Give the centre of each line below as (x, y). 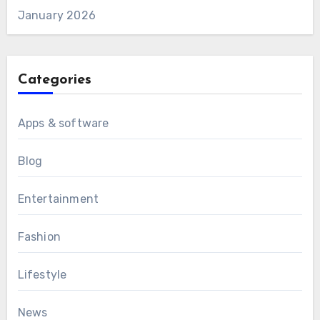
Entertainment (58, 199)
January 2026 (56, 15)
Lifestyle (42, 274)
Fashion (39, 236)
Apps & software (63, 123)
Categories (54, 80)
